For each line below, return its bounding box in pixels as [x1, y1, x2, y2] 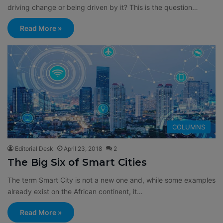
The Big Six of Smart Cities [7, 156, 147, 169]
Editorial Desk [15, 145, 53, 153]
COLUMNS [172, 123, 205, 131]
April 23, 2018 [64, 145, 102, 153]
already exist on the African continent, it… [7, 187, 143, 196]
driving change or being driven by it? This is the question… [7, 2, 198, 11]
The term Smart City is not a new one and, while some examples [7, 176, 216, 185]
